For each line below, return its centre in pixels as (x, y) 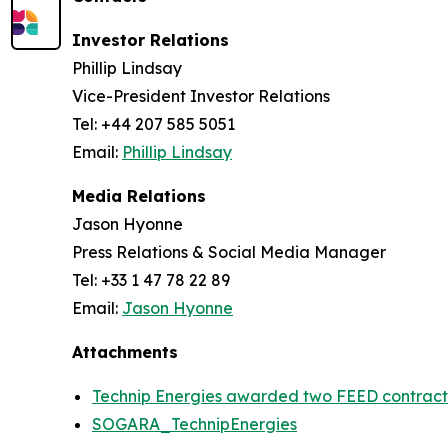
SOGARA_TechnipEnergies (194, 424)
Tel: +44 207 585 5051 (153, 124)
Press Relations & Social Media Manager (229, 252)
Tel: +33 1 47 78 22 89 (151, 280)
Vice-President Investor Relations (201, 96)
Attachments (125, 352)
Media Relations (139, 196)
